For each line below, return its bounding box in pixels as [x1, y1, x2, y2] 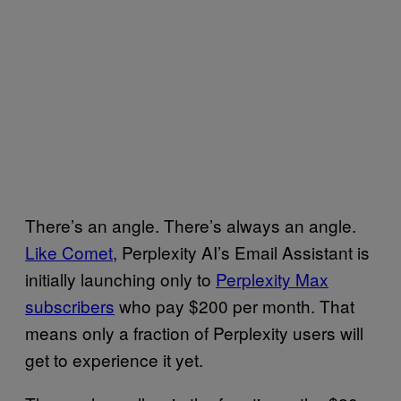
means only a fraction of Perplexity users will [25, 320, 363, 345]
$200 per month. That [184, 293, 354, 318]
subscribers [25, 293, 115, 318]
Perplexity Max [216, 266, 328, 291]
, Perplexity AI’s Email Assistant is [113, 239, 370, 264]
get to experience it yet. [25, 346, 203, 371]
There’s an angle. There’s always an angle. [25, 212, 356, 237]
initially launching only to [25, 266, 216, 291]
